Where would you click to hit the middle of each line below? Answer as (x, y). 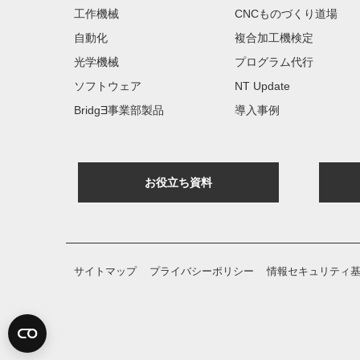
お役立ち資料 (178, 182)
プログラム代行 (274, 62)
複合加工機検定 (274, 38)
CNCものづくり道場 (286, 14)
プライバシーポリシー (202, 271)
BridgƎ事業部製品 (119, 110)
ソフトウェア (108, 86)
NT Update (262, 86)
